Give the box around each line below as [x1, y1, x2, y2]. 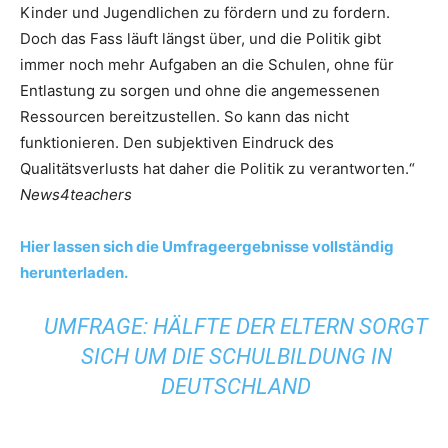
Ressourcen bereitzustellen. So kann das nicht [20, 107, 349, 126]
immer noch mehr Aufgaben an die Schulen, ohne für [20, 55, 394, 74]
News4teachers [20, 185, 132, 204]
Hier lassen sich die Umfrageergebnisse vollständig [20, 237, 394, 256]
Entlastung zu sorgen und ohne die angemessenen [20, 81, 380, 100]
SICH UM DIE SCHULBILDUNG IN [80, 344, 392, 369]
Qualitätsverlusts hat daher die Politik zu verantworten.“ [20, 159, 415, 178]
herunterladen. [20, 263, 128, 282]
